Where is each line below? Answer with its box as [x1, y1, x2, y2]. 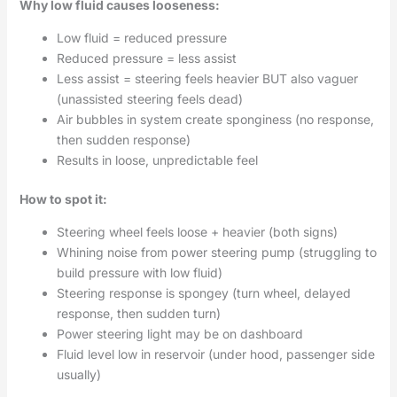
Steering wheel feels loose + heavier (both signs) [56, 223, 338, 239]
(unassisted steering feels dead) [56, 90, 243, 106]
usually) [56, 366, 101, 382]
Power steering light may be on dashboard [56, 325, 303, 341]
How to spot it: [19, 191, 107, 206]
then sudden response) [56, 131, 191, 147]
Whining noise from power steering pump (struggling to [56, 244, 377, 260]
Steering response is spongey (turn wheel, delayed [56, 284, 351, 300]
